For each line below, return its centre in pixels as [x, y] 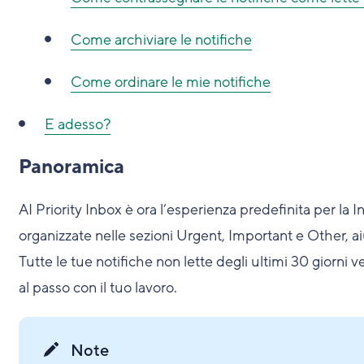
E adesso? [77, 124]
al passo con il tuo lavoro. [97, 288]
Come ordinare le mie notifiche [170, 82]
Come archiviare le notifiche [161, 40]
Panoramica [71, 167]
